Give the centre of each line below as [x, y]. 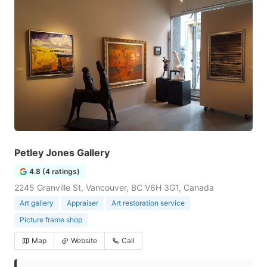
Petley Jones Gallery [62, 153]
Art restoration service [148, 203]
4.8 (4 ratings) [55, 171]
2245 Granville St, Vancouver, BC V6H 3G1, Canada [114, 187]
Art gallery [37, 203]
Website [84, 240]
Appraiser [83, 203]
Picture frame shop [51, 220]
